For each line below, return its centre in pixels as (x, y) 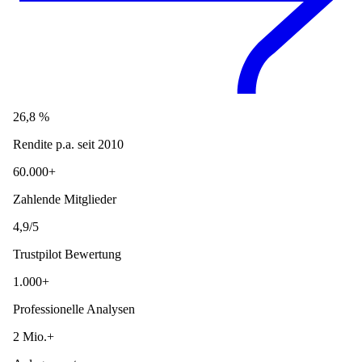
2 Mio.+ (34, 337)
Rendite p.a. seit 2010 (68, 145)
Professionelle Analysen (74, 309)
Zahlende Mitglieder (65, 200)
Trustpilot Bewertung (67, 255)
